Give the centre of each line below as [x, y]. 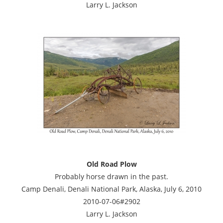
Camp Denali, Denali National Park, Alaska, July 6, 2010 [111, 189]
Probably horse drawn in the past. [111, 176]
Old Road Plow [111, 164]
